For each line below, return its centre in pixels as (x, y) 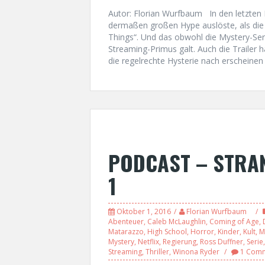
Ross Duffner (222, 241)
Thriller (157, 251)
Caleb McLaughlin (177, 221)
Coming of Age (234, 221)
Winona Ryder (196, 251)
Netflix (148, 241)
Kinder (229, 231)
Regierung (180, 241)
